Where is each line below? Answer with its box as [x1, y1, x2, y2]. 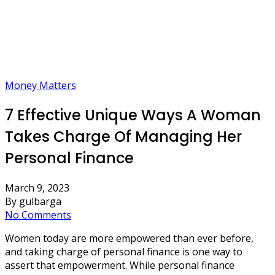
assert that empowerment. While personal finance [5, 258, 234, 272]
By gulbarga [5, 194, 61, 208]
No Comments [5, 207, 71, 222]
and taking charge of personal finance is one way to [5, 244, 242, 258]
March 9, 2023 [5, 180, 69, 195]
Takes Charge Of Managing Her [5, 126, 242, 147]
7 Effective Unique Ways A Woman [5, 104, 261, 125]
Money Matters [5, 79, 76, 92]
